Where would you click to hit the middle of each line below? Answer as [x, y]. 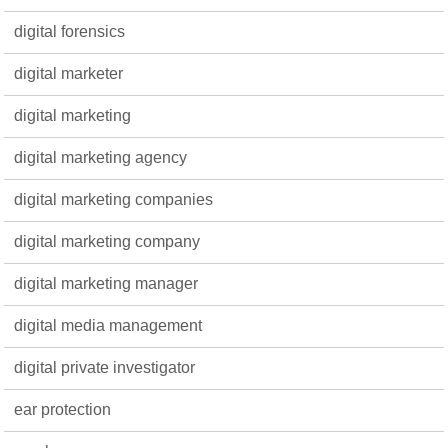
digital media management [108, 325]
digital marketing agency [101, 157]
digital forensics [70, 31]
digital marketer [69, 73]
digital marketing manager [106, 283]
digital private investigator [105, 367]
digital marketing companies [114, 199]
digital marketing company [107, 241]
